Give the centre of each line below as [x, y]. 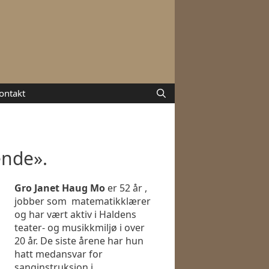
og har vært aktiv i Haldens [75, 215]
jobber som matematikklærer [83, 201]
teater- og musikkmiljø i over [80, 228]
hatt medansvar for [59, 254]
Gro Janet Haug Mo [60, 188]
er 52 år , [126, 188]
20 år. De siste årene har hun [79, 241]
